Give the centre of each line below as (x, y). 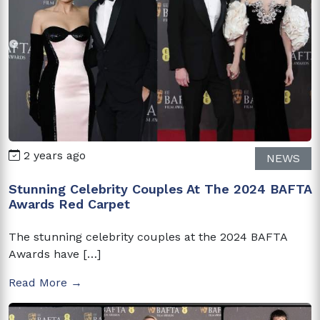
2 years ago (53, 155)
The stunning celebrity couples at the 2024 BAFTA (148, 236)
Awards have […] (55, 254)
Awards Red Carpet (69, 204)
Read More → (45, 282)
